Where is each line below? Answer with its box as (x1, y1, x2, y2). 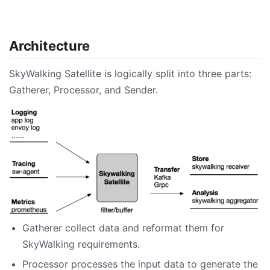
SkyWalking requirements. (22, 237, 140, 250)
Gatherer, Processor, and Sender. (9, 84, 158, 96)
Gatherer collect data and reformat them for (22, 221, 224, 234)
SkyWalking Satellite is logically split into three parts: (9, 67, 251, 80)
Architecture (9, 37, 90, 54)
